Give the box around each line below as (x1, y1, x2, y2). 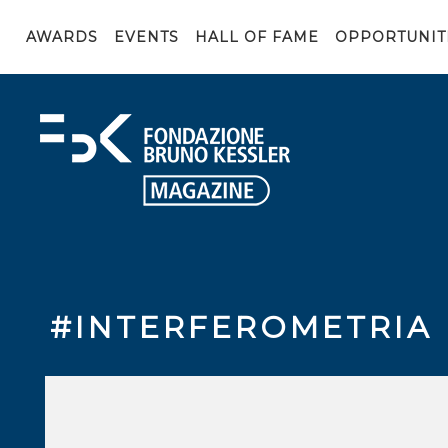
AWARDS (26, 28, 98, 46)
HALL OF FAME (195, 28, 319, 46)
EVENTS (114, 28, 179, 46)
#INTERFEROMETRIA (50, 309, 433, 346)
